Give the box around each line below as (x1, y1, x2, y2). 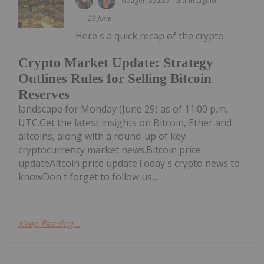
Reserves (18, 87, 70, 102)
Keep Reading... (18, 217, 80, 229)
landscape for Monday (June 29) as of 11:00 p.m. (18, 102, 227, 115)
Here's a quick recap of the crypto (75, 29, 225, 43)
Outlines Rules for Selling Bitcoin (18, 71, 212, 86)
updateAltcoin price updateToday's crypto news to (18, 156, 240, 170)
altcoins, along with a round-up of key (18, 129, 186, 143)
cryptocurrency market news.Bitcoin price (18, 143, 201, 156)
